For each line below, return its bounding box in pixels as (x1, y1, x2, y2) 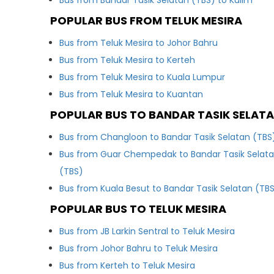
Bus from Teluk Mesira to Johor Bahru (59, 37, 218, 49)
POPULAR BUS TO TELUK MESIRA (50, 201, 227, 217)
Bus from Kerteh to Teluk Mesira (59, 259, 196, 272)
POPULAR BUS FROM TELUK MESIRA (50, 13, 243, 28)
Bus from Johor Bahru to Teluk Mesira (59, 242, 218, 254)
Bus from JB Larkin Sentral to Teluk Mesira (59, 225, 235, 237)
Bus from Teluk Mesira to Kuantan (59, 88, 204, 100)
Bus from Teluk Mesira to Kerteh (59, 54, 196, 66)
